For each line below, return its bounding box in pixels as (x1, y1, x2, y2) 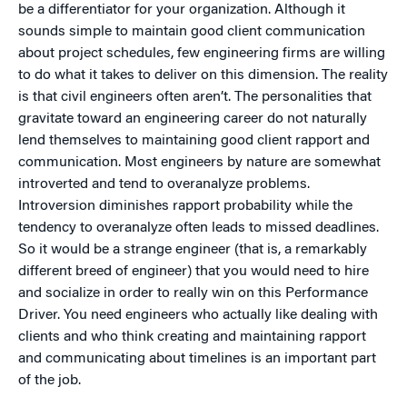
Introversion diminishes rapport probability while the (18, 199, 352, 214)
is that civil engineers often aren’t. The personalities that (18, 90, 372, 105)
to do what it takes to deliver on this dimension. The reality (18, 68, 388, 84)
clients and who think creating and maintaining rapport (18, 330, 366, 345)
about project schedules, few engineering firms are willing (18, 46, 385, 62)
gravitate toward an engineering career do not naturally (18, 112, 367, 127)
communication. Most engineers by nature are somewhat (18, 155, 381, 171)
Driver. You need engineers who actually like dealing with (18, 308, 378, 323)
